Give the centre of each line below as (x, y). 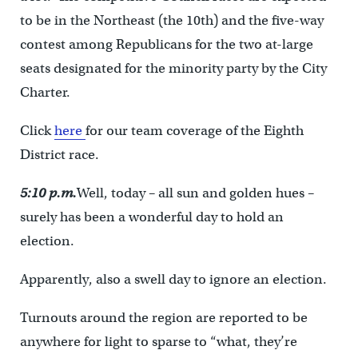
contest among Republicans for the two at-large (166, 44)
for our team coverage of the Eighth (194, 131)
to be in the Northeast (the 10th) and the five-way (171, 20)
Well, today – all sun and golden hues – (195, 193)
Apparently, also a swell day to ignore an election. (173, 279)
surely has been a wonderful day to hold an (151, 217)
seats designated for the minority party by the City (173, 68)
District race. (59, 155)
